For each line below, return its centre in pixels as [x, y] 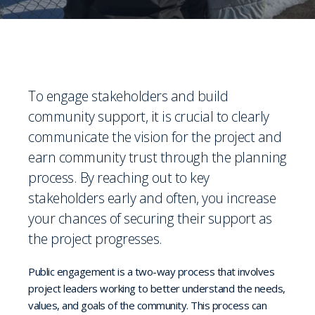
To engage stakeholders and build [128, 96]
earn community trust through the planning [157, 157]
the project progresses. [98, 239]
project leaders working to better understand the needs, [157, 288]
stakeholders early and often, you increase [152, 198]
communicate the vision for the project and [155, 137]
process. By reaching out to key [119, 178]
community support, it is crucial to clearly [149, 116]
